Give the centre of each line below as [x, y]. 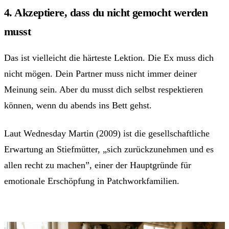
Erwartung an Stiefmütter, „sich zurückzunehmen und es [109, 150]
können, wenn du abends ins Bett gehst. [78, 106]
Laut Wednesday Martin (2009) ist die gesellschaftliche [107, 134]
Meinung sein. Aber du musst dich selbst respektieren [104, 90]
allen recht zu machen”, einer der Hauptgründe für [98, 165]
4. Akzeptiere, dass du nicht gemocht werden [106, 13]
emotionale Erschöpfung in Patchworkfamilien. [92, 181]
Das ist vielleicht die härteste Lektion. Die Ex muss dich [109, 58]
